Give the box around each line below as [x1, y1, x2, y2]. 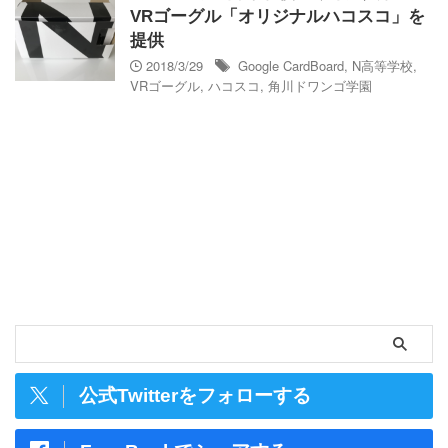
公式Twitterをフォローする [79, 385, 311, 406]
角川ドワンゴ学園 [268, 76, 372, 95]
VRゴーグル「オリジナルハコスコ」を [130, 7, 425, 26]
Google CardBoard [238, 56, 344, 75]
